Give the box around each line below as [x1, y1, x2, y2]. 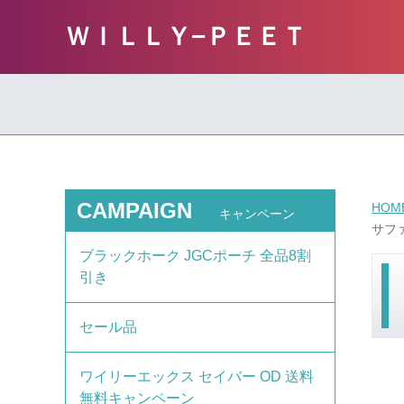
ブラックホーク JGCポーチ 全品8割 [79, 248, 311, 263]
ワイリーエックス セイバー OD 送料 [79, 369, 314, 384]
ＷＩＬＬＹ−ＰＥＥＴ [65, 23, 307, 50]
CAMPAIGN [77, 198, 192, 223]
